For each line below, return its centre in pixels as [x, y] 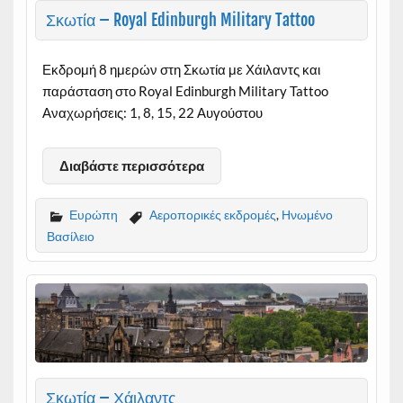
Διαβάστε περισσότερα [131, 166]
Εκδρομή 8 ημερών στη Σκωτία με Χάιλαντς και [181, 70]
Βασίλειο [70, 236]
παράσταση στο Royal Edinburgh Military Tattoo [185, 91]
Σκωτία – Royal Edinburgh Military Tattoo [180, 20]
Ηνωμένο [307, 215]
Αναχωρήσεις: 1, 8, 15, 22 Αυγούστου [152, 113]
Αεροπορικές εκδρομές [212, 215]
